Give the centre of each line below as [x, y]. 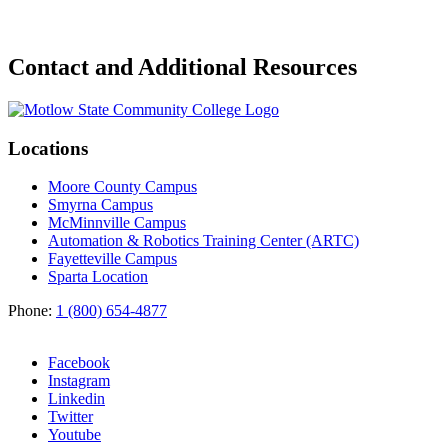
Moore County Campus [122, 187]
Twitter [70, 417]
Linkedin [76, 399]
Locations [48, 148]
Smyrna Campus [100, 205]
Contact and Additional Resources [182, 67]
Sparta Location [98, 277]
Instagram [79, 381]
